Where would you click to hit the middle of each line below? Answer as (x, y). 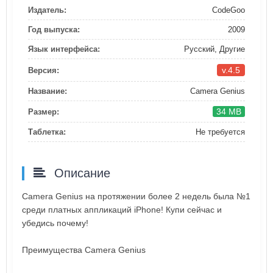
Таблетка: (47, 132)
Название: (48, 91)
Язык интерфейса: (64, 49)
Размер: (44, 112)
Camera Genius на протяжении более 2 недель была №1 (136, 197)
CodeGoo (229, 10)
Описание (80, 173)
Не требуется (220, 132)
